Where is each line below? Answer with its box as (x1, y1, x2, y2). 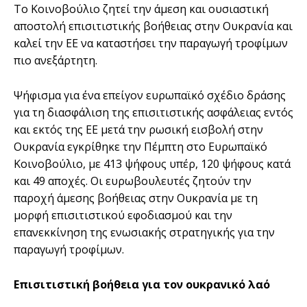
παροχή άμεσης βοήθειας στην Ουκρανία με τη (14, 190, 258, 206)
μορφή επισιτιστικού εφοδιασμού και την (14, 207, 232, 223)
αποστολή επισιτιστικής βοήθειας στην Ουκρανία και (14, 18, 293, 34)
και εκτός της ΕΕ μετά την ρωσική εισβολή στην (14, 121, 263, 137)
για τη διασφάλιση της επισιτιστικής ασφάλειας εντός (14, 104, 293, 120)
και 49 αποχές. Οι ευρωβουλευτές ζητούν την (14, 173, 251, 188)
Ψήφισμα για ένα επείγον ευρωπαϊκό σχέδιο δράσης (14, 87, 286, 103)
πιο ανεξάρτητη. (14, 52, 97, 68)
